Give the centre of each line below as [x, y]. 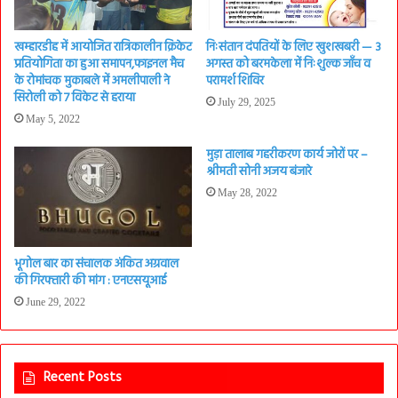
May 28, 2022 [247, 193]
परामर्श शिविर [235, 82]
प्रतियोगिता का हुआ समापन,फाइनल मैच [99, 65]
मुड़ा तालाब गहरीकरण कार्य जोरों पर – [287, 155]
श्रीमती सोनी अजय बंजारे [259, 172]
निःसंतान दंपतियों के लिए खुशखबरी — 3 [294, 48]
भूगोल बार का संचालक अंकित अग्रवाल [96, 265]
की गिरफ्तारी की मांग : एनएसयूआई [90, 282]
